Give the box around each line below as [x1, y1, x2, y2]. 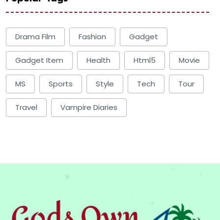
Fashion [79, 31, 106, 42]
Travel [15, 102, 37, 113]
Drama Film [15, 31, 55, 42]
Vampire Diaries [60, 102, 117, 113]
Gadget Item [15, 55, 63, 66]
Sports [49, 79, 73, 89]
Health [86, 55, 110, 66]
